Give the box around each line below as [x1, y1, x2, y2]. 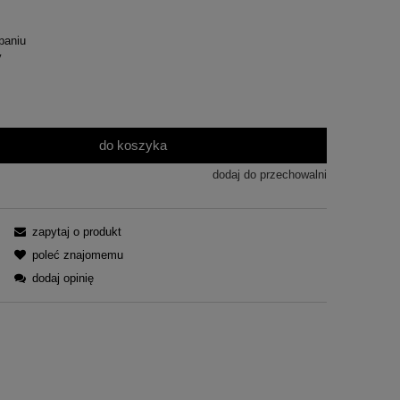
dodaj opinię [31, 271, 94, 285]
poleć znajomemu [31, 247, 123, 262]
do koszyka [99, 137, 168, 154]
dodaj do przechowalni [212, 168, 327, 182]
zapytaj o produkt [31, 224, 121, 238]
